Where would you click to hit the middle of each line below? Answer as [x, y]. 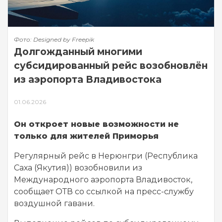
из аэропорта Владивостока [88, 80]
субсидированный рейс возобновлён [111, 66]
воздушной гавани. [54, 204]
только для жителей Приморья [86, 136]
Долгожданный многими [78, 52]
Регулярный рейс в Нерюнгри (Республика [106, 156]
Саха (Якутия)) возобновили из [78, 168]
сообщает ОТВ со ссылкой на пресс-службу [104, 192]
